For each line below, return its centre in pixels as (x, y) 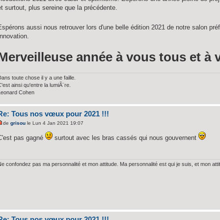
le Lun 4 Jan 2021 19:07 (55, 123)
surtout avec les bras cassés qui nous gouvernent (126, 138)
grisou (18, 123)
